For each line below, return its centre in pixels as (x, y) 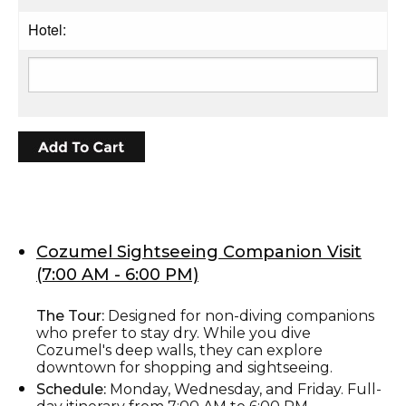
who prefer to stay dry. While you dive (174, 333)
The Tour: (70, 315)
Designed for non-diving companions (239, 315)
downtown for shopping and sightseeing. (184, 367)
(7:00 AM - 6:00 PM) (117, 274)
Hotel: (47, 29)
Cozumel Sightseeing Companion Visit (199, 251)
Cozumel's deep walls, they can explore (179, 350)
